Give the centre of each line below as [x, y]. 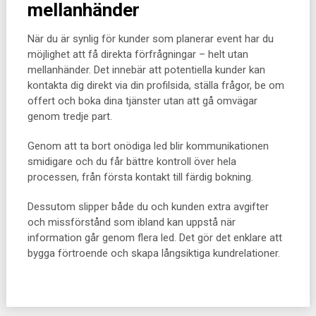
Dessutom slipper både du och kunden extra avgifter [148, 207]
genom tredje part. [69, 116]
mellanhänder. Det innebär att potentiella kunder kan [146, 70]
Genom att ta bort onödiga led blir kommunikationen [148, 146]
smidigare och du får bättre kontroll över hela [132, 162]
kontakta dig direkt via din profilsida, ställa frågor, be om [156, 85]
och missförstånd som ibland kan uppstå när [131, 222]
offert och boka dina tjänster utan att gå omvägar [142, 101]
